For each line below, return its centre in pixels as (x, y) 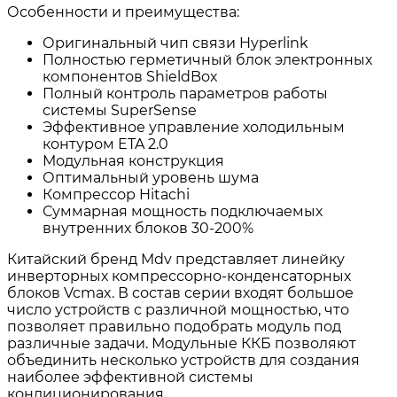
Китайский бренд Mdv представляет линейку (176, 259)
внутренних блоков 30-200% (148, 228)
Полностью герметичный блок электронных (207, 59)
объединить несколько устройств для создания (183, 360)
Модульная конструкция (133, 160)
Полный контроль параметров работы (185, 93)
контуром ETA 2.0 (105, 144)
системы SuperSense (120, 110)
